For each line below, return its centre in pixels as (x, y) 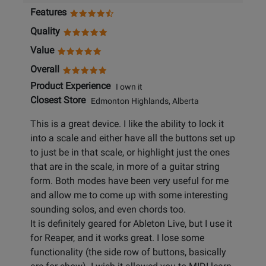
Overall (45, 69)
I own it (126, 87)
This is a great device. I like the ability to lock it (127, 124)
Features (48, 12)
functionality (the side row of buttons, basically (128, 252)
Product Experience (70, 86)
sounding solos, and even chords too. (108, 210)
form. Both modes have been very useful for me (129, 181)
